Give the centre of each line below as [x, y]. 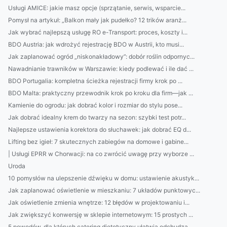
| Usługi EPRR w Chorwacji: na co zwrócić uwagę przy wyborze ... [101, 154]
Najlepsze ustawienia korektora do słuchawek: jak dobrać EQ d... [100, 129]
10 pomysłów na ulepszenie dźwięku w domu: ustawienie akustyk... [104, 178]
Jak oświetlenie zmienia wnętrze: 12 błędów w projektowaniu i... [99, 202]
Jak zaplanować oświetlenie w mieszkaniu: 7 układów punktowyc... [104, 190]
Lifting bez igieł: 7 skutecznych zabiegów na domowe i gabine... [98, 142]
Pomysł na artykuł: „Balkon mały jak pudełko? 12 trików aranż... [97, 20]
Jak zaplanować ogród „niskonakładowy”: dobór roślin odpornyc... [101, 56]
